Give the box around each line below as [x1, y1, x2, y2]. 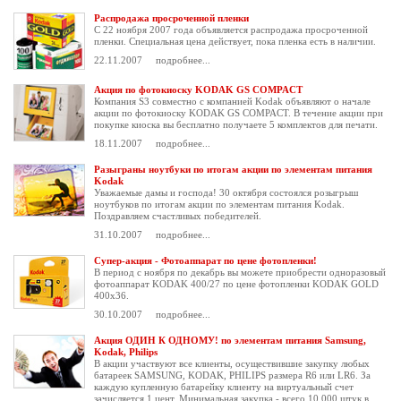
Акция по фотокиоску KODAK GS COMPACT [94, 84, 303, 95]
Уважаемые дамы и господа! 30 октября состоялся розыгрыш [94, 187, 358, 198]
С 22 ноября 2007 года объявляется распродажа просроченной [94, 24, 368, 35]
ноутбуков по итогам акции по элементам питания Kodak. [94, 199, 345, 209]
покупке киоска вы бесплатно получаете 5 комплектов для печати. [94, 119, 378, 130]
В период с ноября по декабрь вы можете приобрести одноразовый [94, 267, 386, 277]
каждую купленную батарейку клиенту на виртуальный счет [94, 381, 354, 392]
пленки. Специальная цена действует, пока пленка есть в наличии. [94, 36, 376, 47]
